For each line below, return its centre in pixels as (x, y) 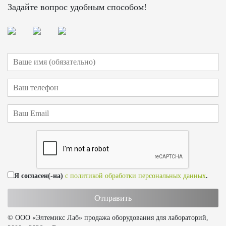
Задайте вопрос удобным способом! (77, 7)
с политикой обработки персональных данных (135, 176)
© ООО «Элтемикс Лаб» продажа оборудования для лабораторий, (108, 218)
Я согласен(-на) (40, 176)
